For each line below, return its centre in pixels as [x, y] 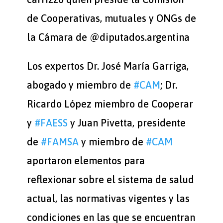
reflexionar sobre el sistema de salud [110, 179]
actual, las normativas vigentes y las [108, 198]
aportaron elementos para [86, 161]
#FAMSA [59, 142]
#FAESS [51, 123]
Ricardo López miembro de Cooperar [110, 104]
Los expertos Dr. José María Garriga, [108, 66]
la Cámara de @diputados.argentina [108, 37]
